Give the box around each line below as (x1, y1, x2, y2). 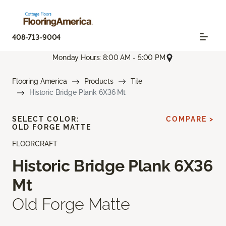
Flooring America (12, 77, 67, 86)
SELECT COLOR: (12, 115, 79, 124)
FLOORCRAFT (12, 140, 58, 148)
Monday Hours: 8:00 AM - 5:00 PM (52, 53, 165, 62)
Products (84, 77, 114, 86)
